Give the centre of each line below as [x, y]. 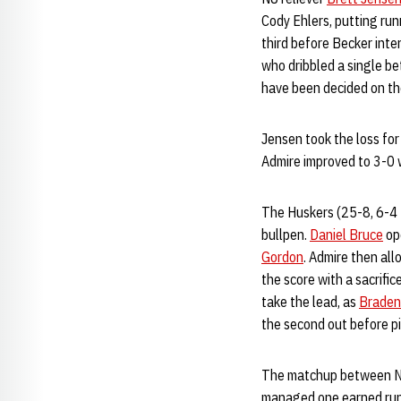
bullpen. [286, 235]
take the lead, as [310, 302]
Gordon [282, 257]
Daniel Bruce [346, 235]
